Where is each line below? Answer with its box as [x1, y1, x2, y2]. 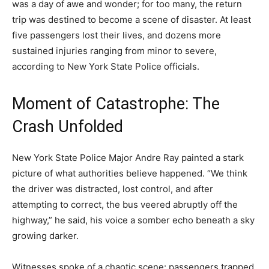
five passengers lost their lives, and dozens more [12, 29, 221, 41]
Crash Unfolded [12, 116, 123, 136]
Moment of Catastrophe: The [12, 94, 220, 113]
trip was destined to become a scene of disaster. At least [12, 13, 251, 25]
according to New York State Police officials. [12, 60, 199, 72]
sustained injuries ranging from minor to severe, [12, 44, 217, 56]
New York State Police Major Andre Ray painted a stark [12, 151, 244, 163]
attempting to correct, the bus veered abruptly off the [12, 198, 238, 210]
